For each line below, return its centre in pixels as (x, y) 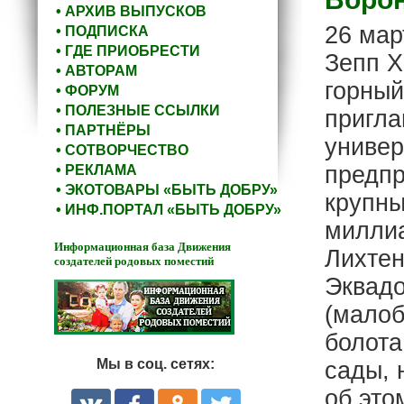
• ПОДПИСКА (102, 31)
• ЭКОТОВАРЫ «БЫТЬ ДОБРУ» (167, 190)
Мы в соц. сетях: (156, 364)
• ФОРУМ (87, 91)
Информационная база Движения (142, 247)
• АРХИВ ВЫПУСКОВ (131, 11)
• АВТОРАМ (96, 71)
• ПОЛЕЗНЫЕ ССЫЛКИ (138, 110)
